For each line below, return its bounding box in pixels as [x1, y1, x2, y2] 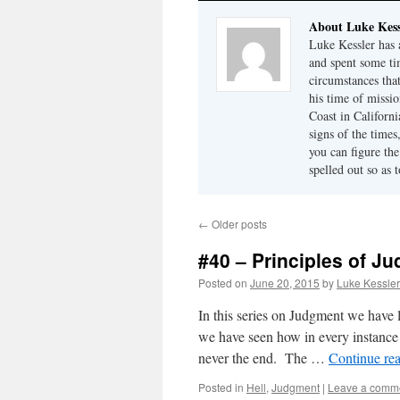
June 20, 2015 [250, 275, 320, 290]
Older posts [209, 216, 267, 231]
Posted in [198, 379, 244, 395]
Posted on [198, 275, 247, 290]
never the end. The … [198, 348, 329, 367]
